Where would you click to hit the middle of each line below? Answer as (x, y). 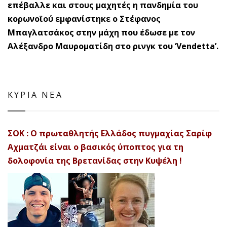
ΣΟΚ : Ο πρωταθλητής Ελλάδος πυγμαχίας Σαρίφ (110, 133)
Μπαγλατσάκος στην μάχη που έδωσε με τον (101, 32)
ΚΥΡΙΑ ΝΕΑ (35, 94)
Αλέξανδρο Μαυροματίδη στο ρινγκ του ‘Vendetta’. (113, 46)
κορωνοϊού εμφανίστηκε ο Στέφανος (84, 18)
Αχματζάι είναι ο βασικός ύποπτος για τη (96, 147)
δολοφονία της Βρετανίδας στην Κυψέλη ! (95, 160)
